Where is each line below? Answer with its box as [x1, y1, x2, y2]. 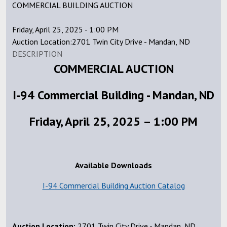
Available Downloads [75, 160, 152, 171]
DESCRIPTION [12, 49, 62, 59]
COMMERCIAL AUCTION [53, 61, 174, 77]
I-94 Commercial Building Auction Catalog [42, 180, 185, 191]
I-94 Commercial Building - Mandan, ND [13, 87, 214, 103]
